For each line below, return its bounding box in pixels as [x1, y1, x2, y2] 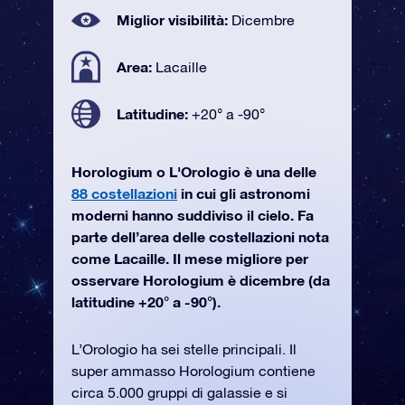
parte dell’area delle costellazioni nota [71, 228, 329, 245]
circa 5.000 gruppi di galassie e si [71, 384, 287, 400]
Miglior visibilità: [117, 11, 231, 28]
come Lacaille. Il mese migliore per [71, 250, 308, 267]
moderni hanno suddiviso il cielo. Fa [71, 206, 314, 223]
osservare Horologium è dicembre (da [71, 271, 330, 288]
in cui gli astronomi [177, 184, 310, 202]
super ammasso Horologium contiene [71, 363, 316, 379]
